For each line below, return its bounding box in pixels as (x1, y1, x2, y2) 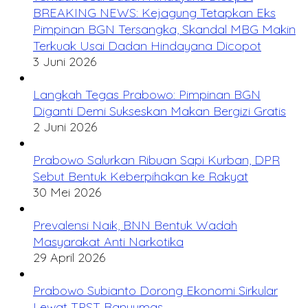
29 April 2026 (33, 249, 105, 265)
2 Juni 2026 (33, 118, 97, 135)
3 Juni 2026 (33, 53, 96, 69)
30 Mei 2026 (33, 184, 101, 200)
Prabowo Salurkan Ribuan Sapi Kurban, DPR (33, 151, 280, 168)
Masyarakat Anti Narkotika (33, 233, 184, 250)
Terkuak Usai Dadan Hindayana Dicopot (33, 37, 261, 54)
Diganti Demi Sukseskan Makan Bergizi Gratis (33, 102, 286, 119)
